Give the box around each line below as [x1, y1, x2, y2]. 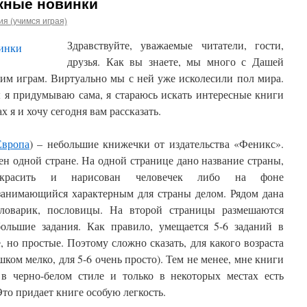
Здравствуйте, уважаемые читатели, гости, [67, 38, 284, 52]
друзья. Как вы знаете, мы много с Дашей [67, 54, 284, 69]
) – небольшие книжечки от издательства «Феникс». [29, 136, 284, 151]
